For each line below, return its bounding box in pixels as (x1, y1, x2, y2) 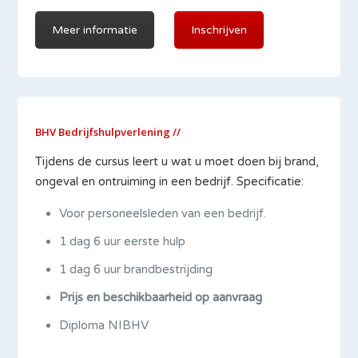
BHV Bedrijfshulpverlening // (35, 125, 181, 139)
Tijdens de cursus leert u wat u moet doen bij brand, (35, 154, 320, 169)
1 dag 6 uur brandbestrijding (59, 262, 213, 276)
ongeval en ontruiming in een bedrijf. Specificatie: (35, 174, 304, 189)
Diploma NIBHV (59, 318, 149, 332)
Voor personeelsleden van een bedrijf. (59, 206, 267, 221)
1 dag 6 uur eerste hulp (59, 234, 186, 249)
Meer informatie (52, 23, 138, 37)
